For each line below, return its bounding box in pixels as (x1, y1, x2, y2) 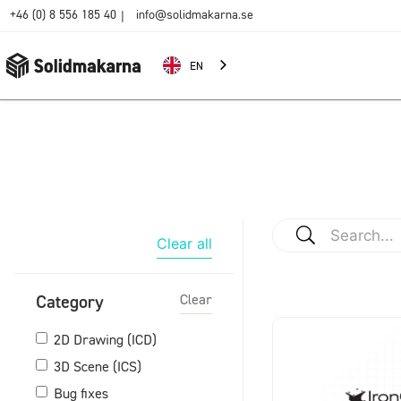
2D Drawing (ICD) (54, 330, 157, 349)
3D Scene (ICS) (54, 357, 141, 376)
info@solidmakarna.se (135, 6, 253, 22)
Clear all (157, 235, 212, 252)
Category (36, 289, 104, 312)
